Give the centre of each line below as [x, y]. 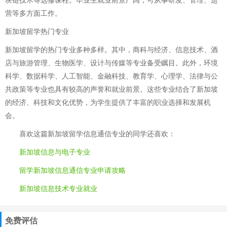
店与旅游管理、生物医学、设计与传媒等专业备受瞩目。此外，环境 [111, 63]
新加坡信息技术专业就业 [58, 189]
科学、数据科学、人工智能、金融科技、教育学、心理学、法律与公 [111, 76]
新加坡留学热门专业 [37, 32]
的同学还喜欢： [150, 134]
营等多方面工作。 [33, 13]
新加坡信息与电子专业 [55, 152]
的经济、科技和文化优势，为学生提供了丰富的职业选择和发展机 [108, 103]
